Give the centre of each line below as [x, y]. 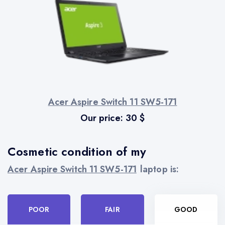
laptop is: [160, 170]
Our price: [103, 118]
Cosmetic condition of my [77, 152]
